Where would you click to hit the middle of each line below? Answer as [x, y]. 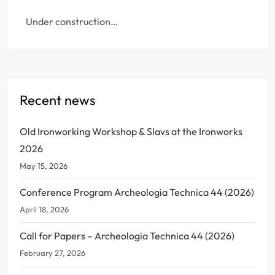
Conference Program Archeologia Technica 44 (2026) [137, 192]
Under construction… [72, 21]
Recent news [57, 100]
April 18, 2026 [44, 209]
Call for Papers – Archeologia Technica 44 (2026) [127, 235]
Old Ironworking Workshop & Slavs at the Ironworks [131, 131]
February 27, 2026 [52, 253]
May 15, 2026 [44, 165]
